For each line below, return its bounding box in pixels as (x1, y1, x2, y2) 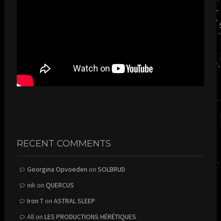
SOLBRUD (97, 164, 125, 174)
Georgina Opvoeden (27, 164, 87, 174)
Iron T (27, 196, 43, 205)
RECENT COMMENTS (16, 138, 111, 149)
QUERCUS (45, 180, 74, 189)
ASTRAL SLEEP (53, 196, 95, 205)
